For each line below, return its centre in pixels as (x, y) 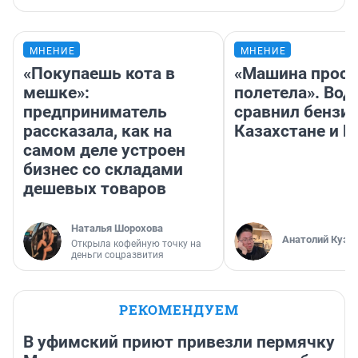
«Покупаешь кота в (99, 74)
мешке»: (56, 93)
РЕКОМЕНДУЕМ (179, 310)
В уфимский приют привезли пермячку (179, 342)
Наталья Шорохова (117, 229)
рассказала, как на (97, 131)
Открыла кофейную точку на (136, 244)
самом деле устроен (104, 151)
